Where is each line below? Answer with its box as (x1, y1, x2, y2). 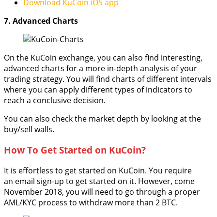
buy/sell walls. (4, 124, 54, 135)
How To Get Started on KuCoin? (4, 144, 146, 156)
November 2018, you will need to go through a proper (4, 186, 200, 197)
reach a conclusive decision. (4, 95, 106, 106)
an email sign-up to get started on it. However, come (4, 175, 195, 186)
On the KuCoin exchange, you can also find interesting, (4, 52, 202, 63)
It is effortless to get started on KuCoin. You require (4, 165, 192, 176)
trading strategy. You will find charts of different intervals (4, 74, 212, 85)
